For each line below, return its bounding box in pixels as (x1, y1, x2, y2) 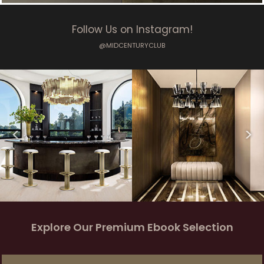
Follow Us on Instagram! (71, 22, 193, 37)
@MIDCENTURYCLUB (99, 40, 165, 50)
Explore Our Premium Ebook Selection (31, 219, 233, 235)
